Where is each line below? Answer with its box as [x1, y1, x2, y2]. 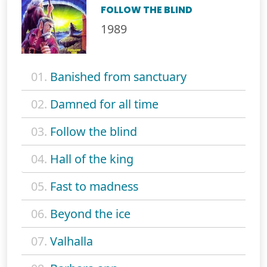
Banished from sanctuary [50, 69, 187, 85]
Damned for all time [50, 96, 159, 113]
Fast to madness [50, 178, 138, 195]
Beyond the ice [50, 206, 131, 222]
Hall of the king [50, 151, 133, 167]
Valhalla [50, 233, 93, 250]
